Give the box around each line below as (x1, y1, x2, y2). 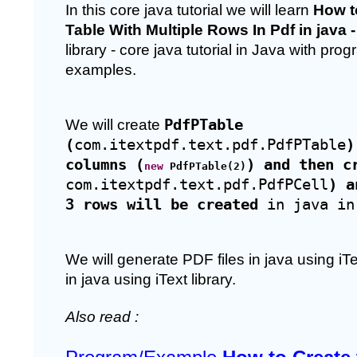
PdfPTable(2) (163, 160, 246, 172)
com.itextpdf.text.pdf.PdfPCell (65, 176, 328, 193)
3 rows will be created (65, 196, 258, 213)
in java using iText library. (65, 271, 240, 288)
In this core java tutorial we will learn (65, 2, 313, 18)
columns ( (65, 156, 144, 173)
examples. (65, 61, 140, 78)
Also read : (65, 308, 143, 325)
